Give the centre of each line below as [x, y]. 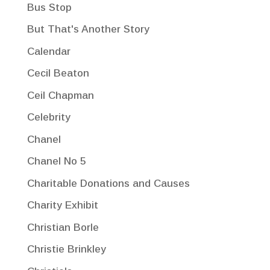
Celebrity [49, 118]
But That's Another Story [88, 30]
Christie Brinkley [66, 250]
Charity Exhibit [62, 206]
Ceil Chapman [60, 95]
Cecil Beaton [58, 74]
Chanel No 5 [56, 162]
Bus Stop [49, 7]
